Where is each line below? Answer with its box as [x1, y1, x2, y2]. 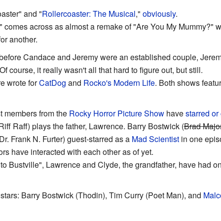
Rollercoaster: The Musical [41, 7, 136, 19]
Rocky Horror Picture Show [69, 107, 164, 119]
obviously [142, 7, 176, 19]
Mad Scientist [131, 133, 179, 145]
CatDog [38, 76, 66, 88]
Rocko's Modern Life [83, 76, 155, 88]
